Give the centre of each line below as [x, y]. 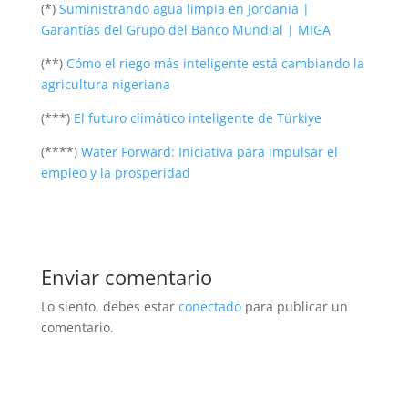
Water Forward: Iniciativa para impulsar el [209, 151]
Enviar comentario [126, 276]
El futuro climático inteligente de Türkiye [197, 117]
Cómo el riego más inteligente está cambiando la [215, 63]
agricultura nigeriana [105, 84]
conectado [209, 306]
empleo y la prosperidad [115, 172]
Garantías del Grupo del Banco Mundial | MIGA [185, 29]
